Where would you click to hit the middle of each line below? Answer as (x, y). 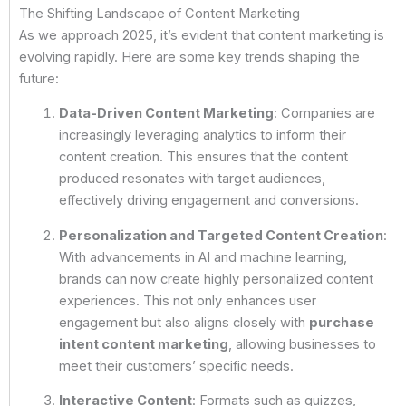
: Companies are (324, 114)
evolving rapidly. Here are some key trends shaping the (189, 57)
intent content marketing (143, 344)
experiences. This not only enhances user (187, 300)
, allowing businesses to (302, 344)
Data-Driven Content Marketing (166, 114)
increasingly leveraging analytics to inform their (202, 135)
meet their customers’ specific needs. (176, 366)
